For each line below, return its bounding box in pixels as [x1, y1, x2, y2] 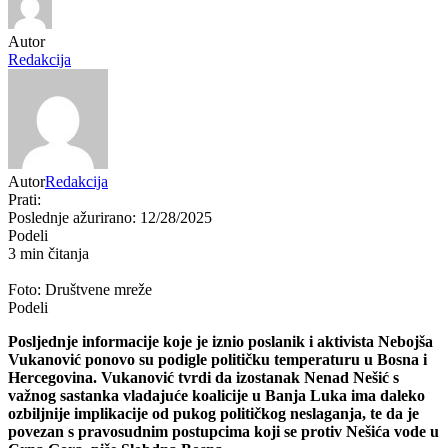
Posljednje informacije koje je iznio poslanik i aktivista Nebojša [8, 333, 433, 351]
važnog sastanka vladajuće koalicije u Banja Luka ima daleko [8, 387, 425, 405]
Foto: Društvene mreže [8, 281, 152, 299]
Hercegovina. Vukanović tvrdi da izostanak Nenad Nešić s [8, 369, 399, 387]
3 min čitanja [8, 245, 89, 263]
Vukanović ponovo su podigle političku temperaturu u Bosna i [8, 351, 427, 369]
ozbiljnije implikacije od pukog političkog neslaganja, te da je [8, 405, 419, 423]
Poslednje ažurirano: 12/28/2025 [8, 209, 212, 227]
